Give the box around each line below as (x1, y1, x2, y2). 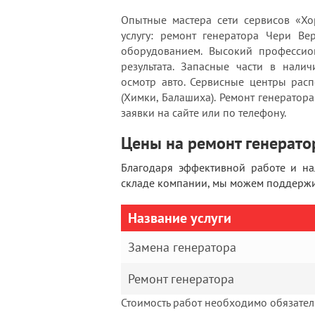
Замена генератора (128, 239, 236, 255)
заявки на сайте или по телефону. (121, 105, 286, 120)
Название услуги (128, 209, 231, 227)
